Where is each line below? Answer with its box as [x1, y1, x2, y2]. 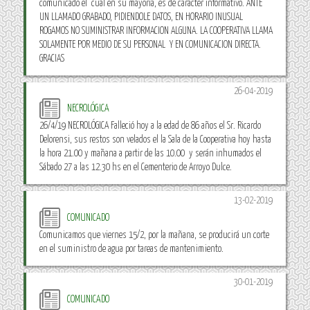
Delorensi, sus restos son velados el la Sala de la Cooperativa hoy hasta [39, 135, 272, 145]
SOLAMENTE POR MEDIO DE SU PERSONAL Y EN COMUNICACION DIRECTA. [39, 39, 262, 50]
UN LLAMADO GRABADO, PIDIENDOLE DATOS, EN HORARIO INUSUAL [39, 12, 244, 22]
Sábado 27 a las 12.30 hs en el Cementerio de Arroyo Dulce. [39, 163, 232, 173]
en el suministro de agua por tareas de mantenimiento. [39, 244, 224, 255]
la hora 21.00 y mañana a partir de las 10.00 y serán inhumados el [39, 149, 262, 159]
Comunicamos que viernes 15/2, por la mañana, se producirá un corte [39, 230, 270, 241]
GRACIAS [39, 53, 65, 64]
